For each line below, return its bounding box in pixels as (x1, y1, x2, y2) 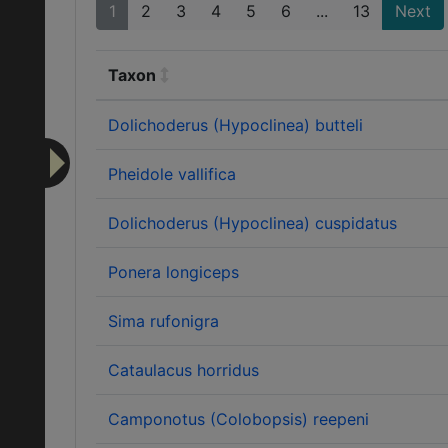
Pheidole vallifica (108, 164, 236, 184)
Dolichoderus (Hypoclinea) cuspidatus (108, 213, 397, 233)
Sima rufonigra (108, 311, 219, 331)
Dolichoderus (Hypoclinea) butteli (108, 115, 363, 135)
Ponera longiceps (108, 262, 239, 282)
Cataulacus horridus (108, 360, 259, 380)
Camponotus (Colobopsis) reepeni (108, 409, 369, 429)
